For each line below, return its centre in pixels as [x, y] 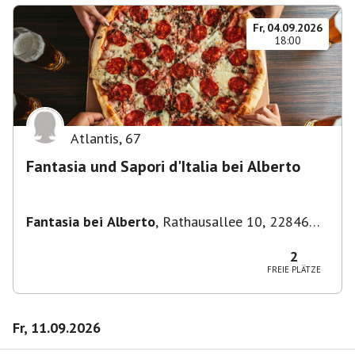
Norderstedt [64, 238]
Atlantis [95, 138]
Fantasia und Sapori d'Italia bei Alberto [163, 166]
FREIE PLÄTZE [294, 269]
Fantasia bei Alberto [91, 221]
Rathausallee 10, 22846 [236, 221]
